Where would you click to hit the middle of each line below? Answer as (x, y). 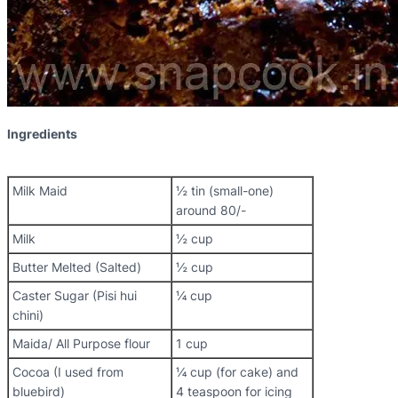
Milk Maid (40, 191)
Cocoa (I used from (68, 372)
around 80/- (211, 210)
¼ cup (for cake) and (237, 372)
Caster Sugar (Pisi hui (75, 295)
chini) (28, 315)
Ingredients (42, 134)
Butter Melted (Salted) (77, 267)
